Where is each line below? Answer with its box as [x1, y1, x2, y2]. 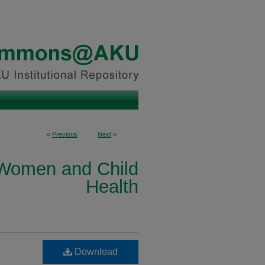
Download [72, 247, 118, 257]
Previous [52, 131, 77, 138]
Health [86, 176, 138, 197]
